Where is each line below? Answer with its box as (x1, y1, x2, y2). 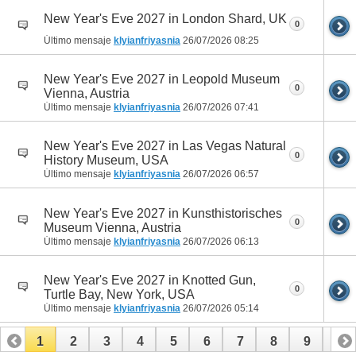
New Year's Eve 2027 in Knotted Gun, (44, 273, 256, 287)
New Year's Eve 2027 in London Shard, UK (44, 12, 287, 26)
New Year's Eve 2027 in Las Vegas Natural (44, 139, 286, 153)
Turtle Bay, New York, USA (44, 287, 195, 301)
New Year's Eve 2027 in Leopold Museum (44, 72, 280, 87)
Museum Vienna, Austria (44, 220, 181, 234)
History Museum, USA (44, 153, 168, 168)
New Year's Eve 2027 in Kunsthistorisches (44, 206, 282, 220)
